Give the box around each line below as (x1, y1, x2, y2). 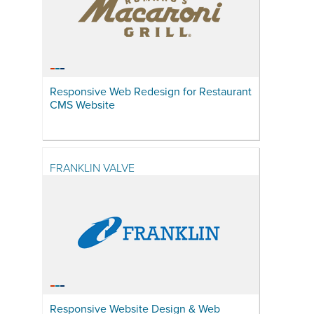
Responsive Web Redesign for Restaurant (50, 85, 252, 99)
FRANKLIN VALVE (50, 161, 135, 175)
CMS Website (50, 98, 116, 112)
